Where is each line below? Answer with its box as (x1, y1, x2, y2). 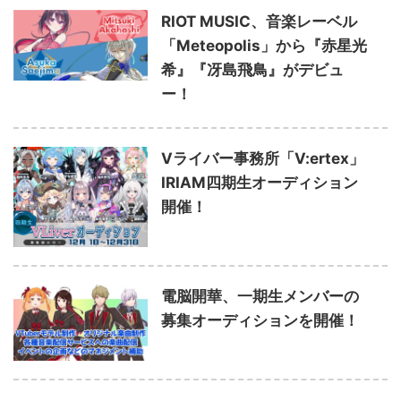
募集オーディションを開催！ (161, 311, 359, 330)
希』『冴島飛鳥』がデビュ (161, 60, 344, 79)
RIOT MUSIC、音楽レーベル (161, 12, 357, 30)
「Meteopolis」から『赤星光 (161, 36, 367, 55)
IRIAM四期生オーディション (161, 173, 358, 192)
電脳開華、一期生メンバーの (161, 287, 359, 306)
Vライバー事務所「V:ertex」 (161, 149, 364, 167)
